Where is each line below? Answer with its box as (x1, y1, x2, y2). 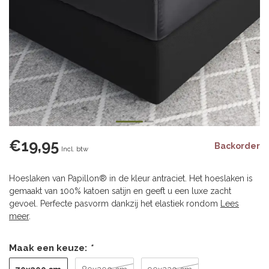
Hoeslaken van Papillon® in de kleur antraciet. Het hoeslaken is (9, 174, 253, 183)
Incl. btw (61, 145, 88, 153)
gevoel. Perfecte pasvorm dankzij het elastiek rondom (9, 199, 220, 208)
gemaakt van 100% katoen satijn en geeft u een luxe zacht (9, 186, 231, 196)
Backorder (214, 141, 260, 151)
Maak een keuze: (9, 243, 89, 253)
